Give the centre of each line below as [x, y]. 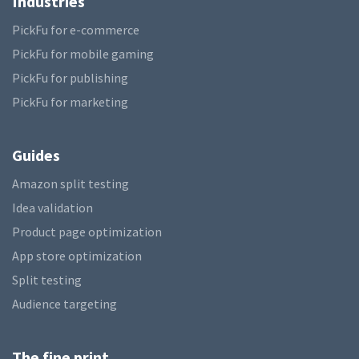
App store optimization [77, 256]
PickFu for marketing [70, 102]
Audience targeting [65, 304]
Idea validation [52, 208]
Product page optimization [87, 232]
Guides [36, 155]
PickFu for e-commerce [76, 30]
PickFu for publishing [70, 78]
